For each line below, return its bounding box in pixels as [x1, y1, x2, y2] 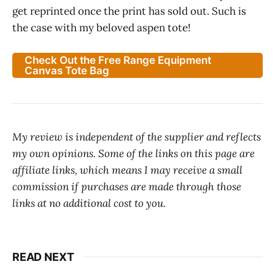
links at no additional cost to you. [12, 196, 166, 210]
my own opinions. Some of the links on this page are [12, 146, 255, 160]
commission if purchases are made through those [12, 179, 241, 193]
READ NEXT [12, 250, 74, 263]
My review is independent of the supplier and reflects [12, 130, 261, 144]
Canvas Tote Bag [25, 64, 110, 77]
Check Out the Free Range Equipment [25, 53, 212, 66]
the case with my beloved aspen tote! [12, 21, 191, 35]
